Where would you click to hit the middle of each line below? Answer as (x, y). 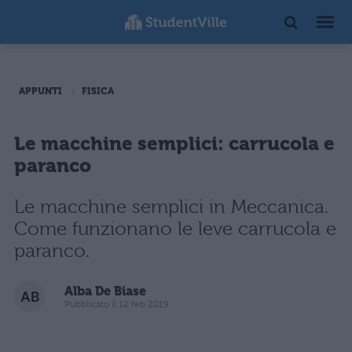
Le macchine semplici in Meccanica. (171, 207)
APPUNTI (40, 91)
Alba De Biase (105, 291)
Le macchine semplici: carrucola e (174, 144)
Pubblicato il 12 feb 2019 (117, 304)
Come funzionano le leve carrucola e (175, 229)
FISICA (98, 91)
